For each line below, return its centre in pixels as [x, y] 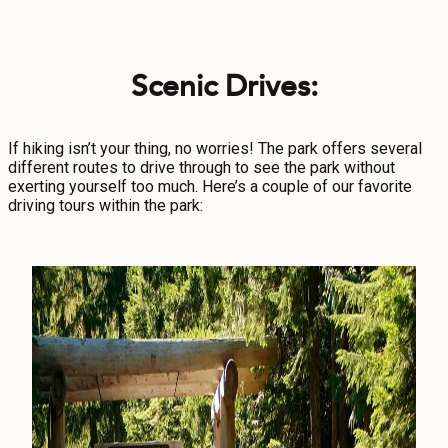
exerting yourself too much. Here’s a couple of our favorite [210, 186]
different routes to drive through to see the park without [201, 167]
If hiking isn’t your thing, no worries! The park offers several [215, 148]
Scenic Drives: [224, 84]
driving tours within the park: [105, 205]
